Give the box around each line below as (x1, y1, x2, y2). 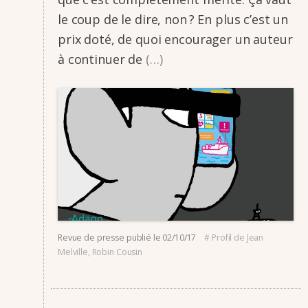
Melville (58, 245, 88, 258)
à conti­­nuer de (58, 51, 146, 68)
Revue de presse (58, 231, 124, 243)
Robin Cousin (91, 245, 142, 258)
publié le (126, 231, 163, 243)
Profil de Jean (212, 231, 264, 243)
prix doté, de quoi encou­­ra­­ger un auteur (58, 31, 293, 48)
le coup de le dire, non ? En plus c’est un (58, 11, 289, 28)
